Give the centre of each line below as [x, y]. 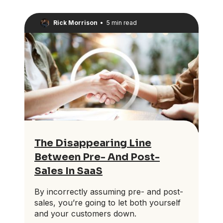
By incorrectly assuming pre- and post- [109, 192]
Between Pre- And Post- [97, 157]
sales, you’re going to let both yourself [108, 203]
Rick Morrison [75, 23]
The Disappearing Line [93, 143]
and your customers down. [85, 214]
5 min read [121, 23]
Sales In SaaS [68, 171]
